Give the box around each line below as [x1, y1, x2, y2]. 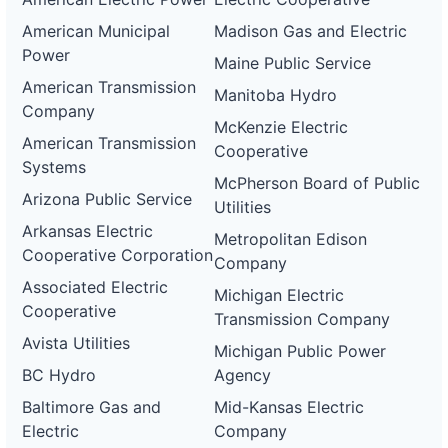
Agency [214, 365, 272, 385]
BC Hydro [22, 365, 96, 385]
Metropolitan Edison [214, 229, 368, 249]
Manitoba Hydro [214, 85, 338, 105]
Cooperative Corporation [22, 245, 213, 265]
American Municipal [22, 21, 170, 41]
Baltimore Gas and [22, 397, 161, 417]
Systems [22, 157, 86, 177]
